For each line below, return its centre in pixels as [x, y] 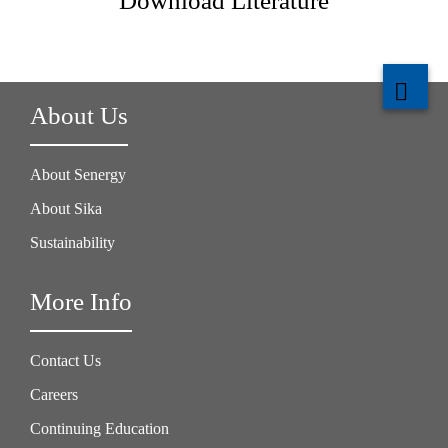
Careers [54, 395]
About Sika [66, 209]
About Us [79, 116]
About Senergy [78, 175]
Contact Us [65, 361]
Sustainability [72, 243]
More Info [81, 302]
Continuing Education [99, 429]
